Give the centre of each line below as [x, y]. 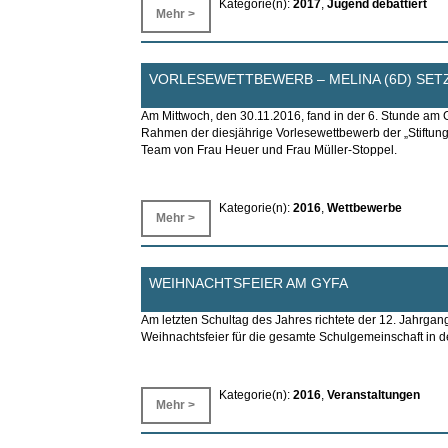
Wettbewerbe [364, 208]
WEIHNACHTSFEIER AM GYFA [248, 282]
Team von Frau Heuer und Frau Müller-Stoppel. [268, 150]
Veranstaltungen [373, 394]
